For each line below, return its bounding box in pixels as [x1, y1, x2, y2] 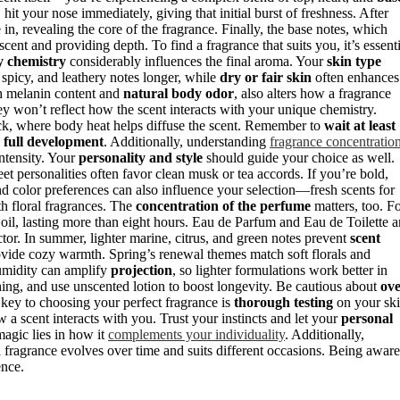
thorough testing [234, 294, 333, 310]
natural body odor [123, 85, 234, 101]
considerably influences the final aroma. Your [66, 53, 327, 69]
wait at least [324, 117, 396, 133]
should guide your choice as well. [203, 149, 395, 165]
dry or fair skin [220, 69, 312, 85]
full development [4, 133, 104, 149]
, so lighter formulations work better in [172, 262, 387, 278]
